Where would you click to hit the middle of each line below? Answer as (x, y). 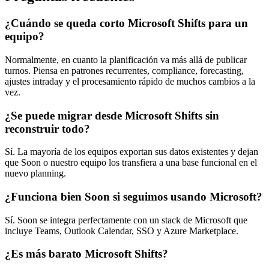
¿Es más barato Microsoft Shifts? (86, 254)
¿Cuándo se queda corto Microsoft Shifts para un (126, 23)
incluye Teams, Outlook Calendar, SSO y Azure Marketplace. (122, 231)
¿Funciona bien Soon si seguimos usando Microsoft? (134, 197)
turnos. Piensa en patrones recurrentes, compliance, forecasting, (124, 70)
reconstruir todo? (47, 128)
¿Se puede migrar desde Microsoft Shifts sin (112, 115)
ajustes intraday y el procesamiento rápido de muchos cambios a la (130, 81)
